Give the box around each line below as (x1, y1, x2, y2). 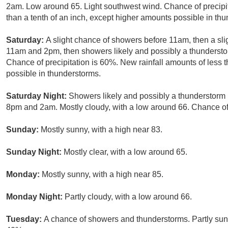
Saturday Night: (6, 92, 69, 101)
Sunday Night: (6, 148, 64, 157)
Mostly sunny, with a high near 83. (41, 125, 162, 134)
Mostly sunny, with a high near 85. (42, 170, 163, 179)
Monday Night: (6, 192, 65, 202)
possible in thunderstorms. (6, 69, 101, 78)
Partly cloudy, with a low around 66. (65, 192, 192, 202)
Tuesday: (6, 215, 44, 224)
